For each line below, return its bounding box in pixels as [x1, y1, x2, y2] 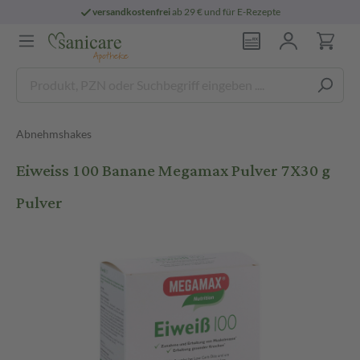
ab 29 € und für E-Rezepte [170, 6, 281, 18]
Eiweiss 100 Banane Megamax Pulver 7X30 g [16, 155, 330, 186]
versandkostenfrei [92, 6, 171, 18]
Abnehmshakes [16, 127, 92, 141]
